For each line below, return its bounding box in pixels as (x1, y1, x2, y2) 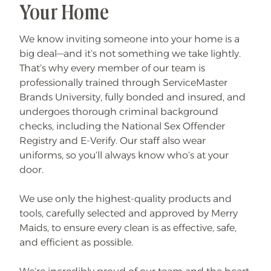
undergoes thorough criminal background (19, 106, 218, 117)
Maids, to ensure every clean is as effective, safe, (19, 222, 237, 233)
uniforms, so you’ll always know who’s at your (19, 149, 229, 161)
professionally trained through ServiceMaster (19, 77, 227, 88)
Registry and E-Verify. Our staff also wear (19, 135, 206, 146)
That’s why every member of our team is (19, 62, 205, 74)
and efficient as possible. (19, 237, 133, 248)
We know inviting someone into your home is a (19, 33, 240, 45)
